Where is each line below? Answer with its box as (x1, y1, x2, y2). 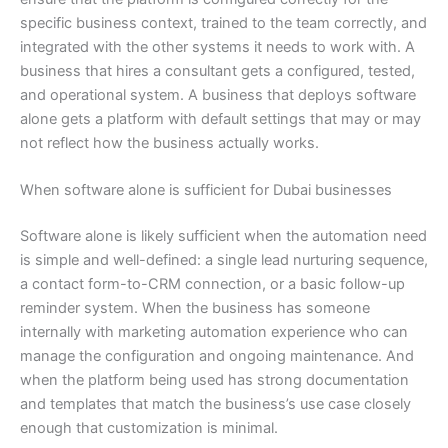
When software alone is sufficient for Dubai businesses (20, 181, 392, 200)
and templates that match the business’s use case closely (20, 395, 411, 414)
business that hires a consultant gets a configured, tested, (20, 61, 415, 80)
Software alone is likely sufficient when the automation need (20, 227, 427, 246)
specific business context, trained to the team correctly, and (20, 13, 427, 32)
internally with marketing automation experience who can (20, 323, 408, 342)
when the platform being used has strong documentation (20, 371, 409, 390)
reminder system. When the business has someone (20, 299, 370, 318)
